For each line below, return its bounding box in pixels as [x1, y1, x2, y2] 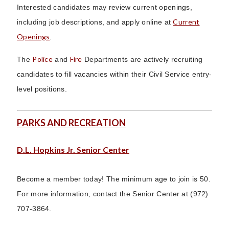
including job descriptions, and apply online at [17, 18, 173, 26]
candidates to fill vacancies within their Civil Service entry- [17, 70, 212, 78]
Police [32, 55, 53, 63]
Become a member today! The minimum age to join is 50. [17, 175, 211, 183]
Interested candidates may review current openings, [17, 3, 192, 11]
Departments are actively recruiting [82, 55, 203, 63]
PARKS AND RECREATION [17, 117, 126, 128]
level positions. [17, 85, 67, 93]
